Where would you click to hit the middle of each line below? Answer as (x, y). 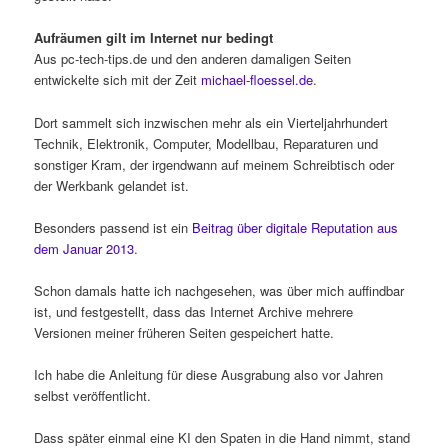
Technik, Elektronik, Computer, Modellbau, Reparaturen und (206, 143)
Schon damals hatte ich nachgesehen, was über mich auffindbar (219, 290)
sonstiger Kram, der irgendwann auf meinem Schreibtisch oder (214, 164)
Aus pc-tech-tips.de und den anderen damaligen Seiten (193, 59)
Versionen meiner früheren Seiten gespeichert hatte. (184, 332)
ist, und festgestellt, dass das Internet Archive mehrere (194, 311)
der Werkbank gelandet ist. (112, 185)
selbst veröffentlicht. (93, 395)
